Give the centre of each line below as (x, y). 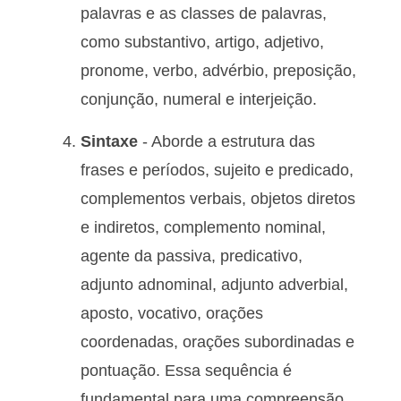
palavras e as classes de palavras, (204, 14)
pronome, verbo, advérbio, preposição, (218, 71)
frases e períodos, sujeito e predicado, (217, 170)
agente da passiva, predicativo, (192, 256)
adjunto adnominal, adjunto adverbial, (214, 284)
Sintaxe (109, 141)
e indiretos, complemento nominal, (203, 227)
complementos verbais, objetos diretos (218, 198)
